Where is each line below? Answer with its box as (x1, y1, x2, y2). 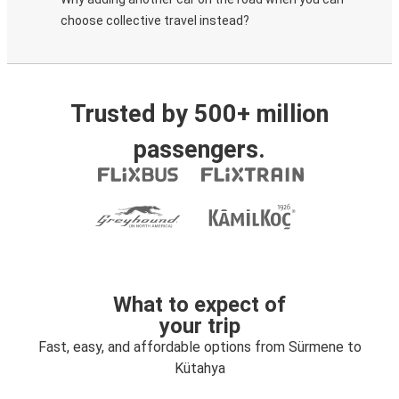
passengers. (134, 135, 265, 164)
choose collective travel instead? (61, 13, 249, 28)
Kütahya (174, 360, 225, 377)
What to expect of (113, 292, 286, 317)
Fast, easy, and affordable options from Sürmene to (37, 338, 362, 355)
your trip (159, 313, 240, 338)
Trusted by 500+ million (70, 100, 329, 128)
